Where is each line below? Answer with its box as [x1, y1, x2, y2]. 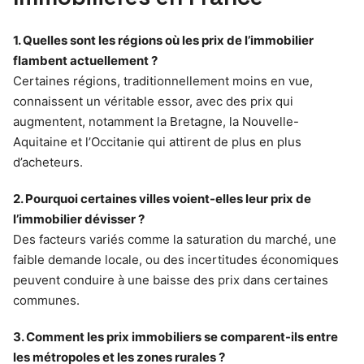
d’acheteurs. [13, 154, 83, 171]
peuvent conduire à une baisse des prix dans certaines [13, 272, 328, 288]
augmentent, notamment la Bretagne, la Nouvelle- [13, 114, 299, 130]
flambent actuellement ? [13, 53, 158, 69]
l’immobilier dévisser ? [13, 211, 145, 227]
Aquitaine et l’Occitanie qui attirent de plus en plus [13, 134, 301, 150]
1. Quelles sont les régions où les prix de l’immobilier [13, 32, 314, 49]
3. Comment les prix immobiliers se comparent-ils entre [13, 329, 338, 345]
